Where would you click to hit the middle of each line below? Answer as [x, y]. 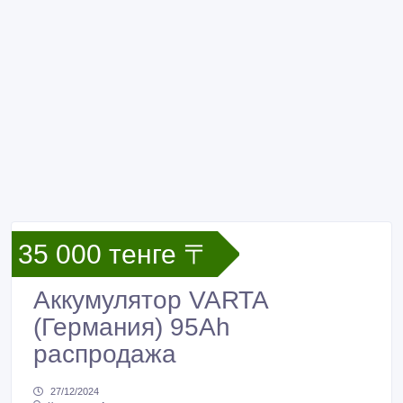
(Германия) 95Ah [132, 327]
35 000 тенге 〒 [114, 254]
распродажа [105, 354]
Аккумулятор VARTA [150, 300]
